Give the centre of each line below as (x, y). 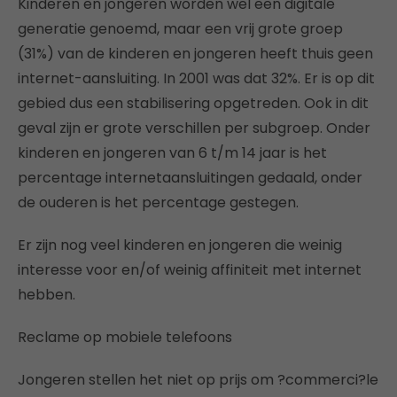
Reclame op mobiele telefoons (125, 337)
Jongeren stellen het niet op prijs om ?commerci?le (198, 379)
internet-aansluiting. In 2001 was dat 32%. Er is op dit (196, 78)
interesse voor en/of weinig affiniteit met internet (190, 269)
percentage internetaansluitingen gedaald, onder (190, 177)
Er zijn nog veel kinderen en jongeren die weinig (180, 245)
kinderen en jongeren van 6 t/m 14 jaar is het (172, 152)
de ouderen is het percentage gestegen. (158, 202)
